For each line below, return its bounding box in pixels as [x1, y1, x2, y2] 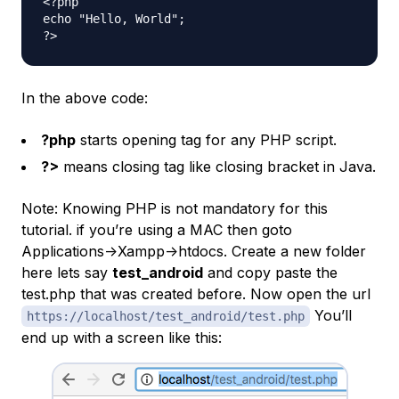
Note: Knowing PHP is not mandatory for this [21, 199, 328, 217]
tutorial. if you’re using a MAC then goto [21, 220, 292, 239]
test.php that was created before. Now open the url [21, 284, 370, 303]
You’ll [310, 305, 352, 324]
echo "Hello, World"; [43, 11, 185, 26]
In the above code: [21, 88, 148, 107]
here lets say [21, 263, 112, 281]
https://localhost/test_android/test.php [27, 308, 305, 323]
